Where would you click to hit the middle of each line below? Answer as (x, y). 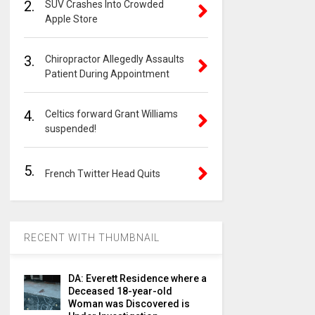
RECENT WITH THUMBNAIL (91, 238)
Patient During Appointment (107, 74)
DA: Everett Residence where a (137, 278)
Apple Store (71, 19)
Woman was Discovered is (129, 304)
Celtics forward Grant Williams (111, 114)
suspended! (70, 129)
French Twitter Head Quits (102, 174)
